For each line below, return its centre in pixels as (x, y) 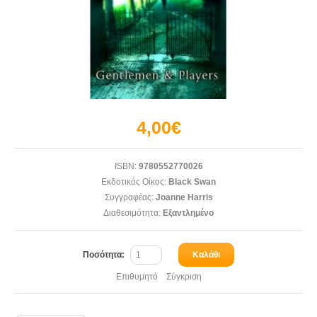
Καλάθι (206, 255)
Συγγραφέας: (129, 197)
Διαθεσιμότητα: (132, 213)
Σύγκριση (184, 277)
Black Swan (192, 182)
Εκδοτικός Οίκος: (134, 182)
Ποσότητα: (105, 255)
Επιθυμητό (137, 277)
